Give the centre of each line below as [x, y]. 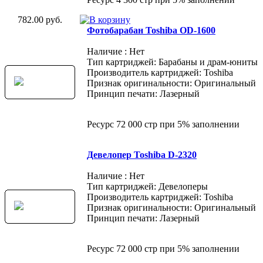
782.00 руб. [40, 19]
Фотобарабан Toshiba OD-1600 [151, 30]
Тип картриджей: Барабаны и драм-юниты [172, 62]
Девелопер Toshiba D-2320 [142, 154]
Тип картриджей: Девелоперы [147, 186]
